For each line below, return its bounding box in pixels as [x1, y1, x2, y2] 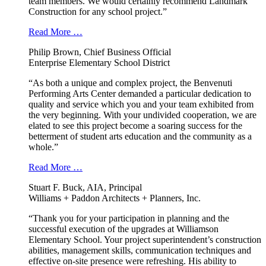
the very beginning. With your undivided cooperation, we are [28, 110, 256, 121]
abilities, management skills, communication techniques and [28, 245, 251, 256]
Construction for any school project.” [28, 7, 167, 17]
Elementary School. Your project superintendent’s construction [28, 235, 261, 245]
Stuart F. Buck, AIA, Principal [28, 182, 142, 193]
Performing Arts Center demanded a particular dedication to [28, 88, 251, 99]
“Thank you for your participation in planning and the [28, 213, 229, 224]
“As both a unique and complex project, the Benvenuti [28, 78, 232, 88]
